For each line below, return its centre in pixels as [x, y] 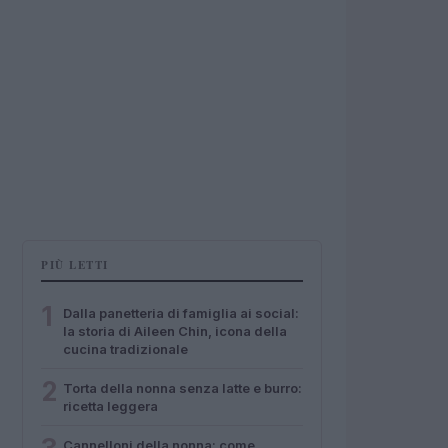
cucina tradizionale [125, 349]
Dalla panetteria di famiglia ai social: [181, 313]
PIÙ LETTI [75, 265]
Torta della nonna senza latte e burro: [182, 388]
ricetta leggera [110, 406]
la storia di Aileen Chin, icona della [175, 331]
